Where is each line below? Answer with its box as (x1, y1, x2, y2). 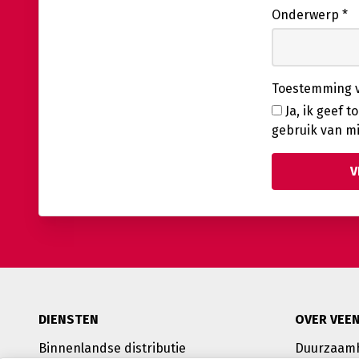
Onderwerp (272, 6, 343, 22)
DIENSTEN (38, 311, 99, 327)
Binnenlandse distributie (38, 340, 186, 356)
